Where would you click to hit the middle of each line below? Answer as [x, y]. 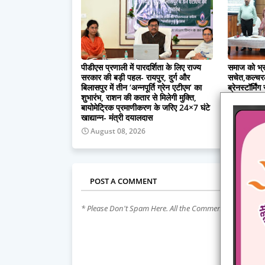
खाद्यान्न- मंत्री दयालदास [117, 117]
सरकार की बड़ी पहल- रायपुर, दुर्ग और [135, 77]
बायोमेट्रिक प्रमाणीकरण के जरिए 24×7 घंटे [146, 107]
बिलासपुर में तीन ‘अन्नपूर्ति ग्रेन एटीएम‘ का [141, 87]
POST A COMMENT [123, 181]
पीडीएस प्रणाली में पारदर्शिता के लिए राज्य [141, 67]
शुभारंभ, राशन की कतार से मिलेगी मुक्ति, [139, 97]
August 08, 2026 [118, 131]
